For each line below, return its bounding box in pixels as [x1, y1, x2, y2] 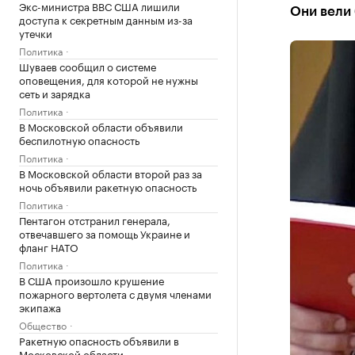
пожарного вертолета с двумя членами [19, 285, 212, 301]
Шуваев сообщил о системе [19, 58, 156, 74]
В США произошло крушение [19, 272, 164, 288]
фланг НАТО [19, 239, 78, 254]
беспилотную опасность [19, 132, 139, 147]
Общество [19, 317, 67, 332]
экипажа [19, 299, 61, 315]
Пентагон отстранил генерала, [19, 212, 170, 227]
